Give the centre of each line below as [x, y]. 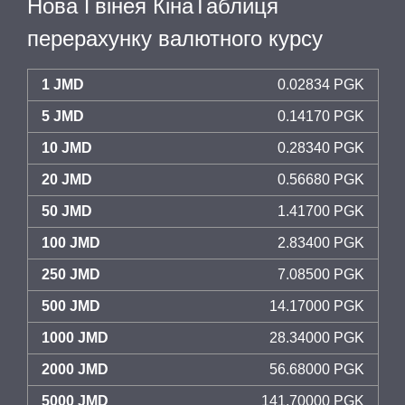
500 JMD [71, 306]
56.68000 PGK [317, 369]
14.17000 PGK [317, 306]
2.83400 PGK [321, 243]
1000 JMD [75, 338]
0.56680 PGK [321, 179]
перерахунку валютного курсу [175, 38]
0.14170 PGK [321, 116]
